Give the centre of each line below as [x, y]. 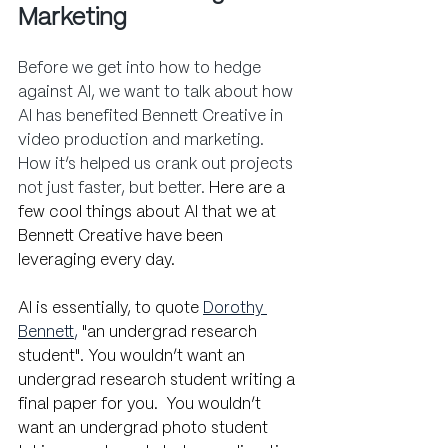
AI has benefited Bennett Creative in [152, 116]
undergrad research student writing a [158, 380]
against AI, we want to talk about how [157, 92]
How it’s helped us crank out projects [157, 164]
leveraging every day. [96, 260]
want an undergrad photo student [145, 428]
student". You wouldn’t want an [133, 356]
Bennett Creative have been [122, 236]
